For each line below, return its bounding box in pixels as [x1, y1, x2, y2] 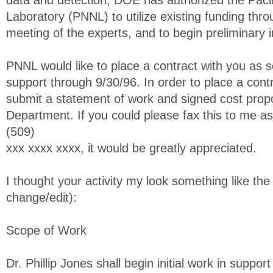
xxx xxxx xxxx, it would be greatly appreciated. [6, 141, 257, 155]
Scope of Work [6, 224, 87, 237]
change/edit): [6, 191, 77, 204]
